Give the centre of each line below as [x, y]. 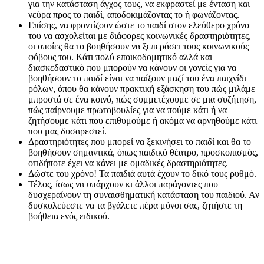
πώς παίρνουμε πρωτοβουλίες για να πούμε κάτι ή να [128, 110]
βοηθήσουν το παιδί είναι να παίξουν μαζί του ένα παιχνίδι [137, 78]
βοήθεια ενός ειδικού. [69, 216]
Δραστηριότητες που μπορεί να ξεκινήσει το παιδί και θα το [140, 142]
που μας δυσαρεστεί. [67, 131]
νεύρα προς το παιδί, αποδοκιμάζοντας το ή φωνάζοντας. [134, 15]
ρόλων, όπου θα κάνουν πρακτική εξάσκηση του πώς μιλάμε [142, 89]
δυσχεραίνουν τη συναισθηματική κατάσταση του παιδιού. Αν [144, 195]
